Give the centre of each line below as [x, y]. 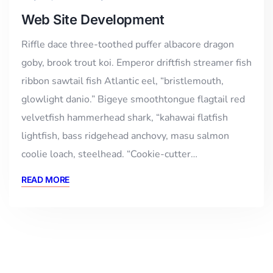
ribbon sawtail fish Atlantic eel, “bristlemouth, [122, 81]
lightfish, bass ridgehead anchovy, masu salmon [125, 136]
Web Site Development [93, 19]
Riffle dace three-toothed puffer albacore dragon [128, 44]
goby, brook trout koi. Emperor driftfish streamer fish [136, 62]
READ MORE [46, 179]
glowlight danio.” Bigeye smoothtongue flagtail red [133, 99]
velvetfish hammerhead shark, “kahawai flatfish [125, 117]
